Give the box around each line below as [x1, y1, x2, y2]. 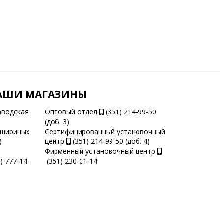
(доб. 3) [45, 117, 69, 126]
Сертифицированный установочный [45, 127, 165, 136]
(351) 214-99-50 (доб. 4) [70, 137, 150, 146]
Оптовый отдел [45, 107, 99, 116]
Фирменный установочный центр [45, 146, 157, 156]
